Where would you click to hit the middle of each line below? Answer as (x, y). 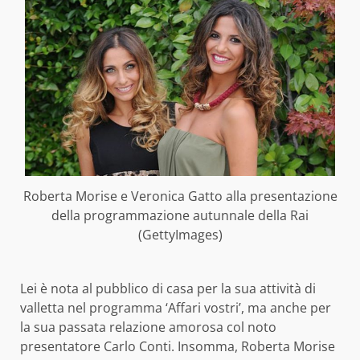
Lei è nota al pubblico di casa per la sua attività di (168, 288)
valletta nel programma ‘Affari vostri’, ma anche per (176, 307)
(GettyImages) (180, 235)
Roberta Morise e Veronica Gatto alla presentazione (180, 196)
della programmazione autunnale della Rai (180, 215)
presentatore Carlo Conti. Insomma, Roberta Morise (178, 346)
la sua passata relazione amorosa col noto (148, 327)
